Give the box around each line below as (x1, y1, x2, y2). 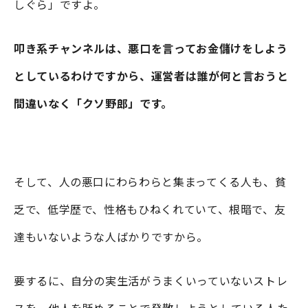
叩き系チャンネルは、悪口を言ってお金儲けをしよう (14, 39, 288, 56)
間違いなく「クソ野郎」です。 (14, 94, 173, 111)
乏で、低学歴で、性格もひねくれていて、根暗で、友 (14, 200, 286, 217)
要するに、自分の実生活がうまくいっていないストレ (14, 272, 288, 289)
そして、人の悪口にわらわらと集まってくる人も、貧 (14, 173, 287, 190)
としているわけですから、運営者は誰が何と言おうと (14, 67, 289, 84)
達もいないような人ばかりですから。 (14, 228, 208, 245)
